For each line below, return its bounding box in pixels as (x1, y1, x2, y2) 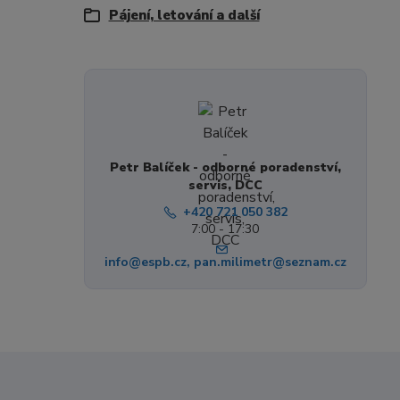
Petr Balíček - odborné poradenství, (109, 159, 341, 176)
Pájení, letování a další (108, 6, 260, 24)
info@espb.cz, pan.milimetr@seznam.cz (104, 254, 346, 271)
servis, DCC (187, 177, 262, 194)
